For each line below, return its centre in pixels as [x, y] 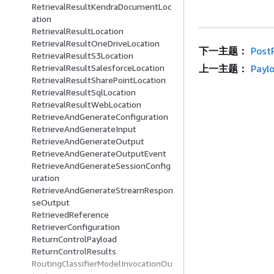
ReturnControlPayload [74, 239]
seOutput [51, 202]
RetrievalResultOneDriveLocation [96, 43]
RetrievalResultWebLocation [87, 105]
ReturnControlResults [74, 251]
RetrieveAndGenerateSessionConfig [101, 166]
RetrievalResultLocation [78, 31]
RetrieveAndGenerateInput [84, 129]
